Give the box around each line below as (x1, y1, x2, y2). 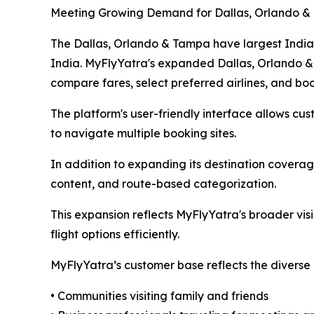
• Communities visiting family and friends (50, 289, 268, 303)
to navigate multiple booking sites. (50, 126, 236, 141)
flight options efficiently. (50, 227, 179, 242)
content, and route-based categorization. (50, 177, 276, 191)
